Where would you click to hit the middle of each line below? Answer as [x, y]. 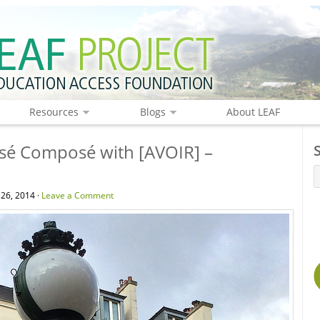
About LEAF [254, 112]
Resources [54, 112]
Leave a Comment [77, 195]
